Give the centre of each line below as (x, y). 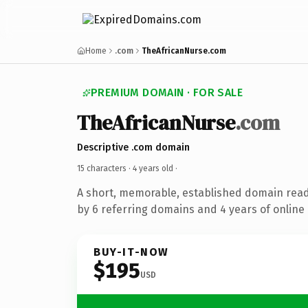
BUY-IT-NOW (131, 252)
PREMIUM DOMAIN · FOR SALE (167, 92)
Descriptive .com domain (133, 147)
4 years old (153, 168)
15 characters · (105, 168)
